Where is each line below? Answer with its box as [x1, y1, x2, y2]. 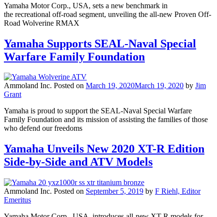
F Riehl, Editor [155, 187, 201, 196]
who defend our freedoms [4, 124, 82, 133]
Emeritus [4, 196, 31, 204]
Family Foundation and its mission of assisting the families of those [4, 115, 208, 124]
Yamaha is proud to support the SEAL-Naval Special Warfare [4, 107, 192, 115]
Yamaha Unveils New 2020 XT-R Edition [4, 142, 204, 155]
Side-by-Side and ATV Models [4, 155, 153, 169]
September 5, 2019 [86, 187, 143, 196]
